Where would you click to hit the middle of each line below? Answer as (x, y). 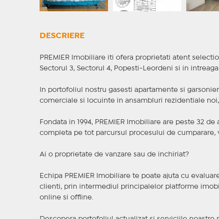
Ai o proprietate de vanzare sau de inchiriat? (114, 155)
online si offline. (66, 198)
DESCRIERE (62, 36)
